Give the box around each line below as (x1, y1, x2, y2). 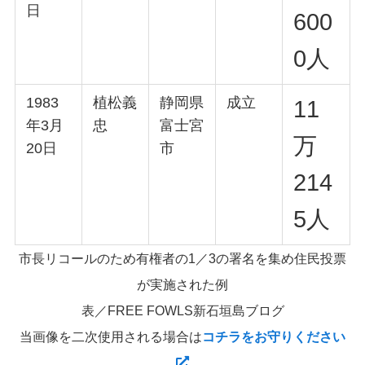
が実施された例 (137, 277, 228, 292)
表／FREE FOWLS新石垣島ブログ (81, 303, 284, 319)
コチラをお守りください (202, 329, 345, 345)
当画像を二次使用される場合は (20, 329, 202, 345)
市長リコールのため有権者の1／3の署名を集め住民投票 (19, 251, 346, 266)
